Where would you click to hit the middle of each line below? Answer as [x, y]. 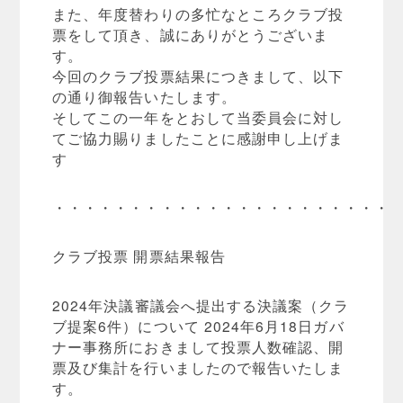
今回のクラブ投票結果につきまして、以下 [198, 75]
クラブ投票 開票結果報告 [139, 256]
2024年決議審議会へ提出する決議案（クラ [201, 304]
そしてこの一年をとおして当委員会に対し [198, 116]
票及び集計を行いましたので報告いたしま [198, 367]
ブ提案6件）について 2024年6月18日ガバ [198, 325]
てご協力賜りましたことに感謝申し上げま [198, 137]
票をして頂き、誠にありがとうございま [191, 34]
